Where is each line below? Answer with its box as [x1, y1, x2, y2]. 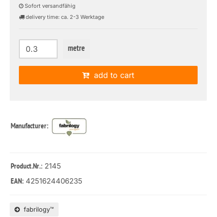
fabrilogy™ [20, 205, 54, 213]
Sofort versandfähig [23, 2, 76, 9]
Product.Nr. [11, 161, 41, 171]
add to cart [89, 70, 135, 80]
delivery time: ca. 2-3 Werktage [24, 14, 104, 20]
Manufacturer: [11, 121, 50, 131]
